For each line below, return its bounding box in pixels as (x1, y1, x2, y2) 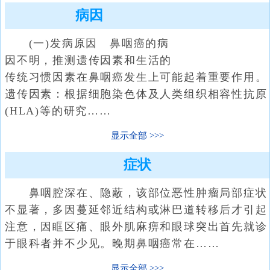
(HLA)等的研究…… (5, 105, 111, 117)
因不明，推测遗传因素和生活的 (5, 54, 172, 66)
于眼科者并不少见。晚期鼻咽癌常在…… (5, 237, 220, 250)
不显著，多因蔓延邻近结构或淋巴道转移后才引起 (5, 204, 268, 216)
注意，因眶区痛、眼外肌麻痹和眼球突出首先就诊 (5, 221, 268, 233)
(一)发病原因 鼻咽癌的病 (5, 37, 169, 49)
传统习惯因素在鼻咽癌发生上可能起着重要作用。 (5, 71, 268, 83)
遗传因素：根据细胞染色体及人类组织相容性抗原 (5, 88, 268, 100)
